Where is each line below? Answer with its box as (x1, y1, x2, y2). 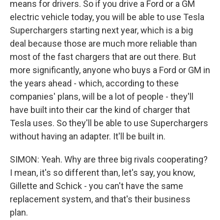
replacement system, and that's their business (10, 194, 191, 204)
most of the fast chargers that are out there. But (10, 52, 196, 62)
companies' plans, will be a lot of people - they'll (10, 91, 193, 102)
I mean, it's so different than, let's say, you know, (10, 167, 195, 178)
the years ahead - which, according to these (10, 78, 179, 88)
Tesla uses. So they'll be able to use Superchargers (10, 118, 208, 128)
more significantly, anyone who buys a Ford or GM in (10, 65, 210, 75)
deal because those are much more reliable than (10, 38, 197, 49)
